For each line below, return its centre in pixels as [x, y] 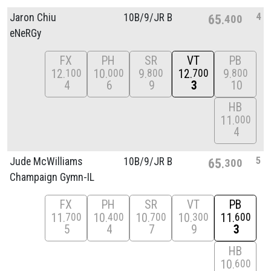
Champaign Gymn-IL [52, 177]
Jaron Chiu [33, 17]
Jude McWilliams [46, 161]
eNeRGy [25, 33]
